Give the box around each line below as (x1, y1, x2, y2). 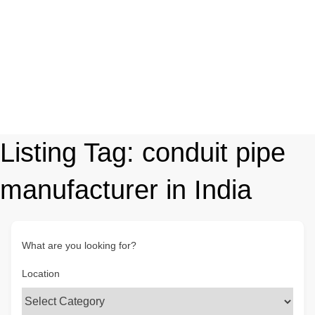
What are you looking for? (22, 240, 136, 251)
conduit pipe (142, 138, 285, 167)
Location (22, 268, 60, 279)
